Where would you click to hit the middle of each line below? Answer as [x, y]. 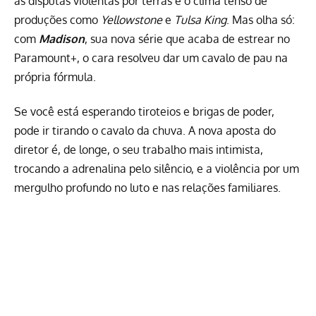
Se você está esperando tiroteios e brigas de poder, [144, 112]
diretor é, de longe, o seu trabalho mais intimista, [139, 150]
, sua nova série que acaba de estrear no [187, 39]
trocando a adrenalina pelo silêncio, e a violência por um [157, 169]
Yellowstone [132, 20]
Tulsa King [200, 20]
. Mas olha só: [261, 20]
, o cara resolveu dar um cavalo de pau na [182, 58]
